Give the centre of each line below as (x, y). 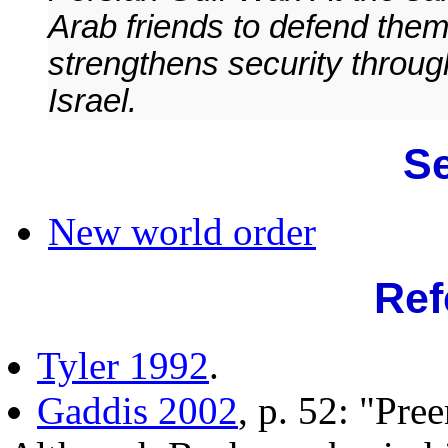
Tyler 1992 (123, 365)
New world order (182, 231)
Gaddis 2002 (137, 410)
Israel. (92, 101)
